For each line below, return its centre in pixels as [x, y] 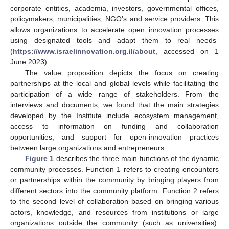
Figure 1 [39, 158]
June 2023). [30, 62]
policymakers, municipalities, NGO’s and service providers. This [114, 19]
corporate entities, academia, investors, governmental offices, [114, 8]
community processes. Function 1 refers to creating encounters [114, 169]
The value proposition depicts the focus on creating [122, 72]
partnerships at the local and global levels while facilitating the [114, 83]
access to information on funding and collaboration [114, 126]
